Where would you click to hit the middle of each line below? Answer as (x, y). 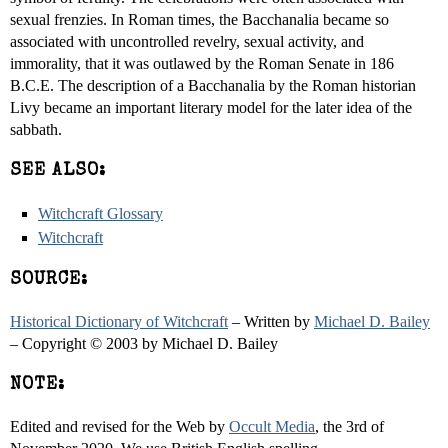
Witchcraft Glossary (100, 213)
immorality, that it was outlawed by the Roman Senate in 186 (202, 63)
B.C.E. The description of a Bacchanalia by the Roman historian (213, 85)
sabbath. (36, 129)
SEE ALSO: (58, 171)
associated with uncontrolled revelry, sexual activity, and (187, 41)
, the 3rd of (349, 426)
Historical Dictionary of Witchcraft (119, 321)
